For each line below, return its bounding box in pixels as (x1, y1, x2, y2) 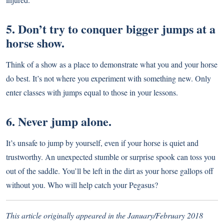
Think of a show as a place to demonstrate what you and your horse (6, 59, 217, 70)
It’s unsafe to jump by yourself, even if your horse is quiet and (6, 137, 198, 148)
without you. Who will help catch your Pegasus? (6, 179, 158, 190)
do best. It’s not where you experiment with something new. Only (6, 73, 211, 84)
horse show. (6, 34, 64, 52)
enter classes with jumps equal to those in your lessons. (6, 87, 178, 98)
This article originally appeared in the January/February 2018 (6, 210, 203, 221)
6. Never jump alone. (6, 112, 111, 130)
